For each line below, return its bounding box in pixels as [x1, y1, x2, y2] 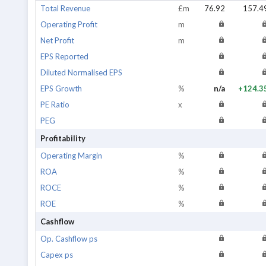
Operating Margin [40, 151, 102, 160]
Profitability [40, 134, 85, 143]
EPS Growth [40, 84, 82, 93]
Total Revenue [40, 4, 90, 13]
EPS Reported [40, 52, 88, 61]
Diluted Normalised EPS [40, 68, 122, 77]
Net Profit [40, 36, 74, 45]
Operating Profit [40, 20, 97, 29]
